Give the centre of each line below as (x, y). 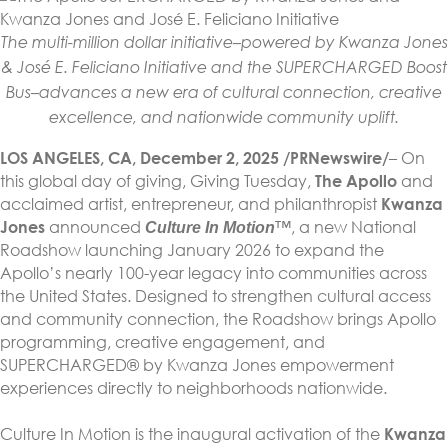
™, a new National (345, 227)
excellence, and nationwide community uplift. (224, 119)
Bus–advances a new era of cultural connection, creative (224, 94)
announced (95, 227)
